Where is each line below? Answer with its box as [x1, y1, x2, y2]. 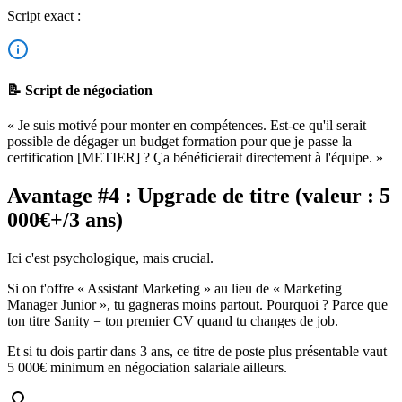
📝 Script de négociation [7, 83, 153, 99]
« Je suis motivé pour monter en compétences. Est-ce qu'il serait [7, 118, 366, 134]
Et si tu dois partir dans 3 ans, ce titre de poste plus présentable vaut [7, 344, 387, 360]
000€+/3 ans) [7, 208, 123, 232]
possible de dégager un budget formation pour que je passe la [7, 134, 352, 150]
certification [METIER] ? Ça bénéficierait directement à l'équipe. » [7, 150, 383, 166]
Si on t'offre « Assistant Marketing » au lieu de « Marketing [7, 281, 342, 297]
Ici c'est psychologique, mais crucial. [7, 250, 214, 267]
